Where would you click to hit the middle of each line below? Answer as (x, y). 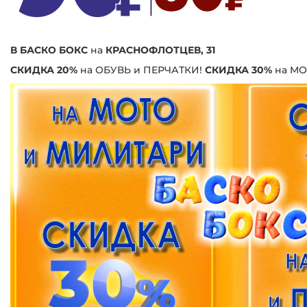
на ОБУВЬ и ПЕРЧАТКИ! (140, 70)
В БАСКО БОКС (49, 50)
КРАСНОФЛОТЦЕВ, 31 (160, 50)
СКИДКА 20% (44, 70)
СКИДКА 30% (237, 70)
